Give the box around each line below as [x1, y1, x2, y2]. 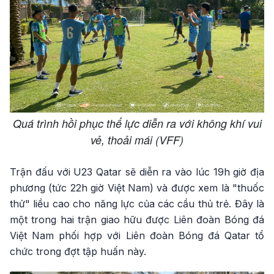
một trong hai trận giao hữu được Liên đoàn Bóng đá [10, 213, 264, 226]
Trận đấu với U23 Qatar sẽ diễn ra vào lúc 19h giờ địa [10, 165, 264, 178]
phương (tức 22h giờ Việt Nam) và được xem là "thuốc [10, 181, 264, 194]
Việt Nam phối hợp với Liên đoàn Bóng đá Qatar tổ [10, 229, 264, 242]
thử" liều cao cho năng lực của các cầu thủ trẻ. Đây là [10, 197, 264, 210]
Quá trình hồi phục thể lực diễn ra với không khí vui [12, 115, 262, 131]
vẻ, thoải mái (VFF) [91, 131, 183, 147]
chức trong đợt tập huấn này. [10, 245, 146, 257]
